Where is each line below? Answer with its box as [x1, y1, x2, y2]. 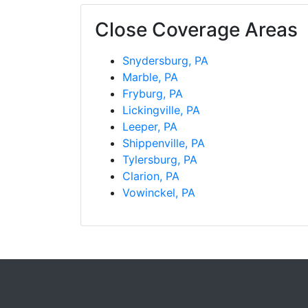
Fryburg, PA [122, 87, 183, 101]
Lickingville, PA [122, 103, 200, 118]
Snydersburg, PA [122, 54, 208, 68]
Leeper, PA [122, 120, 177, 134]
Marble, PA [122, 70, 178, 85]
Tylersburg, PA [122, 153, 197, 167]
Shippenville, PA [122, 136, 205, 151]
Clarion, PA [122, 169, 179, 184]
